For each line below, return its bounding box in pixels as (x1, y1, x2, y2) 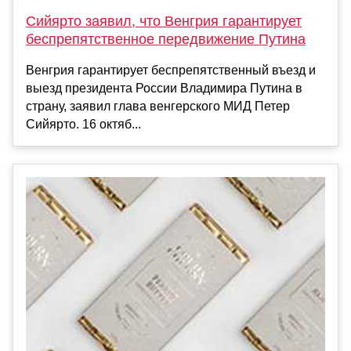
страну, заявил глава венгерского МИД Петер (26, 100, 290, 114)
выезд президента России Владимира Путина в (26, 81, 302, 96)
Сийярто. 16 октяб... (26, 118, 141, 132)
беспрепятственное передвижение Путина (26, 31, 306, 48)
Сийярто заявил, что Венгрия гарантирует (26, 13, 302, 30)
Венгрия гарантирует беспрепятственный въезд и (26, 63, 316, 78)
